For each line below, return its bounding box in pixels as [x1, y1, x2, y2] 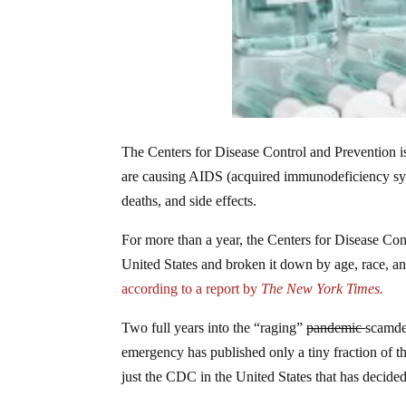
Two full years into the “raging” [121, 320, 307, 335]
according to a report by [121, 281, 262, 296]
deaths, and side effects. [121, 193, 257, 208]
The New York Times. [261, 281, 388, 296]
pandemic [306, 320, 366, 335]
